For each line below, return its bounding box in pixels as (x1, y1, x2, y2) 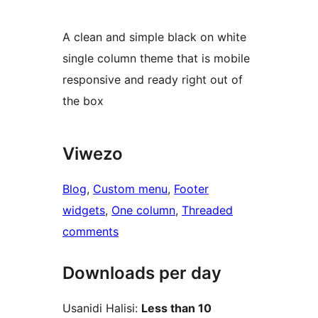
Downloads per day (62, 263, 221, 284)
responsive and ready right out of (62, 72, 243, 87)
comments (62, 224, 119, 239)
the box (62, 94, 104, 109)
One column (111, 203, 175, 218)
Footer (174, 182, 209, 197)
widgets (62, 203, 105, 218)
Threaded (182, 203, 233, 218)
